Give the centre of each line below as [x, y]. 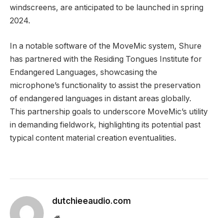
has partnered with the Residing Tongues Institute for [106, 59]
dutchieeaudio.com [91, 201]
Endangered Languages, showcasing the [83, 73]
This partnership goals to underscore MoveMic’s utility [109, 112]
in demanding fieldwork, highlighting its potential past [105, 125]
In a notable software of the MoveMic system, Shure [106, 46]
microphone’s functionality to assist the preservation [105, 86]
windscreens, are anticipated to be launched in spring [107, 8]
